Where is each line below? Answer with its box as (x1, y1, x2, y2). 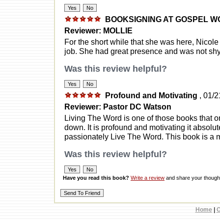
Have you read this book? (63, 174, 129, 181)
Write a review (131, 174, 165, 181)
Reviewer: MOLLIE (64, 26, 133, 35)
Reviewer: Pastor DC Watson (64, 102, 171, 111)
